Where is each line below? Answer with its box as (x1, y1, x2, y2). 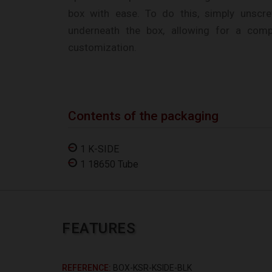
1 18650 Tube (80, 158, 138, 171)
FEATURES (62, 220, 135, 237)
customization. (68, 41, 137, 54)
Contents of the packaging (68, 109, 219, 124)
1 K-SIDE (80, 143, 119, 155)
